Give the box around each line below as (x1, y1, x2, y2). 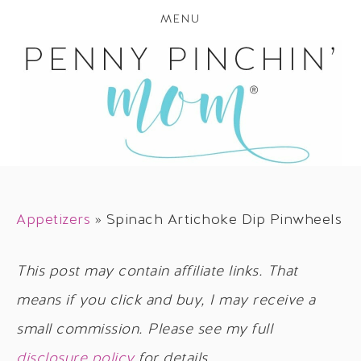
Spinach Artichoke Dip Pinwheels (106, 213, 342, 228)
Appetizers (16, 213, 90, 228)
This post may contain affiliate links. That (16, 264, 298, 280)
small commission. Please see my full (16, 322, 272, 338)
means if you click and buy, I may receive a (16, 293, 316, 309)
